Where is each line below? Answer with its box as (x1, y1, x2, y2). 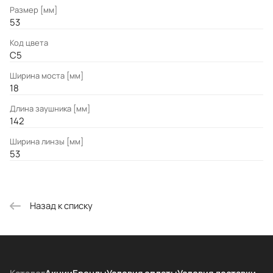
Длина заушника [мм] (10, 103, 90, 115)
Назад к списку (30, 199, 93, 211)
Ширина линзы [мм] (10, 136, 83, 147)
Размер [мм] (10, 4, 57, 16)
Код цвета (10, 37, 48, 49)
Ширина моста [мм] (10, 70, 83, 82)
